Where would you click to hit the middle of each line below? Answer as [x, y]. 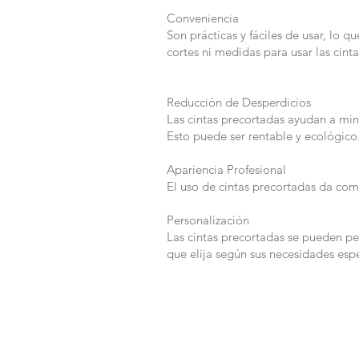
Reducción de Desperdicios [239, 102]
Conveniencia [203, 18]
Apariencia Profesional [226, 169]
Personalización [208, 220]
